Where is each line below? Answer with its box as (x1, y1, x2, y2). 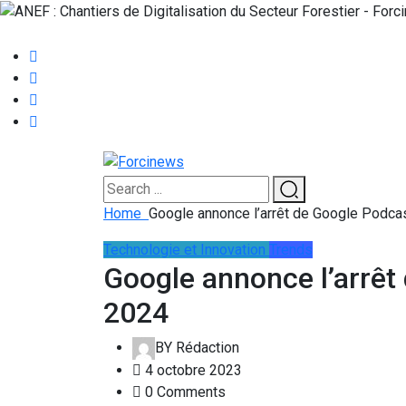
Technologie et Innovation (103, 240, 266, 258)
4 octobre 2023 (141, 361, 242, 379)
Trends (269, 240, 313, 258)
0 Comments (141, 382, 226, 401)
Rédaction (172, 338, 239, 356)
